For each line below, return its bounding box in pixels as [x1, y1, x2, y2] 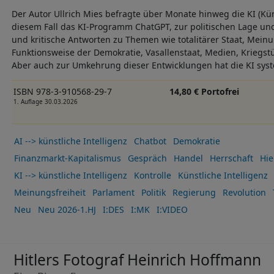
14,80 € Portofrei [169, 85, 240, 97]
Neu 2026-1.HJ [37, 204, 96, 216]
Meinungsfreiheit [13, 187, 86, 199]
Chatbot [133, 135, 166, 147]
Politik [141, 187, 166, 199]
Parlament [92, 187, 135, 199]
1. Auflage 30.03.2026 [13, 97, 78, 106]
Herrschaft [209, 152, 253, 165]
